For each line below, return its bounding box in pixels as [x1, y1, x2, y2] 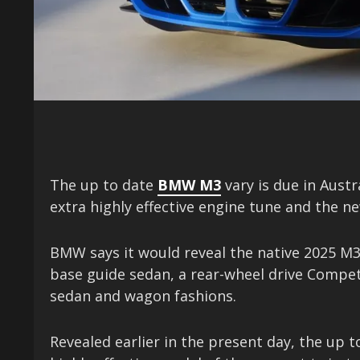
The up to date [50, 175, 157, 195]
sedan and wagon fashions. [50, 286, 236, 306]
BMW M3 [157, 175, 221, 195]
